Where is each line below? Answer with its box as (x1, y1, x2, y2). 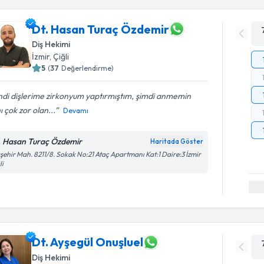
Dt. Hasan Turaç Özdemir (32, 21, 170, 37)
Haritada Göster (150, 137, 204, 146)
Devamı (63, 106, 89, 115)
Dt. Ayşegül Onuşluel (32, 235, 144, 249)
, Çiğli (49, 51, 70, 62)
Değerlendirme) (61, 64, 114, 72)
